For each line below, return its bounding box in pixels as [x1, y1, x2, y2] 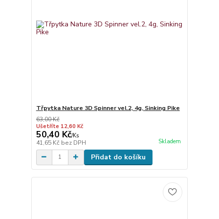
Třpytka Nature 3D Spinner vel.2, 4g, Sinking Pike [36, 104, 180, 112]
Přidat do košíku [90, 152, 146, 162]
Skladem [158, 137, 181, 145]
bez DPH [61, 138, 86, 147]
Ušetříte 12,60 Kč [36, 122, 83, 130]
